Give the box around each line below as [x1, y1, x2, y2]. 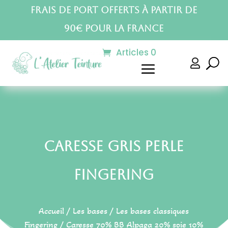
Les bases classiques [116, 205, 189, 216]
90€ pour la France [64, 23, 164, 34]
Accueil [39, 205, 65, 216]
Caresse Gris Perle [44, 138, 184, 154]
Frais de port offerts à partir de [31, 5, 197, 15]
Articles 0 [116, 46, 156, 59]
